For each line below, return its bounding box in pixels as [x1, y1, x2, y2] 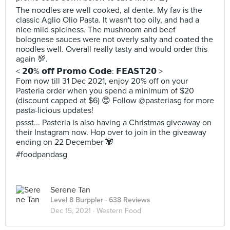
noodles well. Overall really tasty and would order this [16, 44, 207, 54]
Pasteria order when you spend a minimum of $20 [16, 86, 194, 96]
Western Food [97, 206, 141, 215]
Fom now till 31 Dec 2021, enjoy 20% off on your [16, 76, 188, 86]
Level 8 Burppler [50, 196, 103, 204]
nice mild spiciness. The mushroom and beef [16, 25, 176, 35]
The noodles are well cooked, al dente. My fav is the [16, 5, 202, 15]
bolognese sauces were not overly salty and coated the [16, 34, 213, 45]
